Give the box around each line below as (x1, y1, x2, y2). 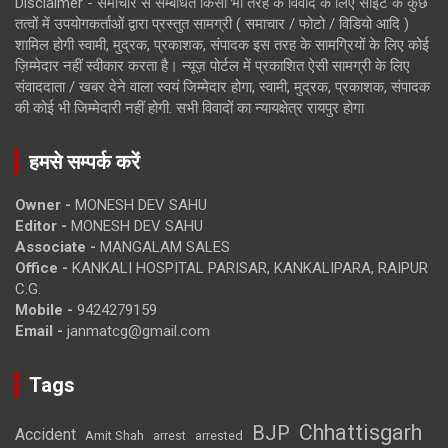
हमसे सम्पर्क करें (29, 149, 140, 174)
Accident (15, 424, 76, 444)
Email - (15, 321, 63, 340)
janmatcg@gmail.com (67, 321, 210, 340)
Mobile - (15, 300, 73, 319)
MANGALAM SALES (96, 237, 230, 256)
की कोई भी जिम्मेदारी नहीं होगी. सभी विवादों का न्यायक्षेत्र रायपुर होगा (15, 98, 364, 117)
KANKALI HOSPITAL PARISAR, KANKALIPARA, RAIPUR (68, 258, 428, 277)
